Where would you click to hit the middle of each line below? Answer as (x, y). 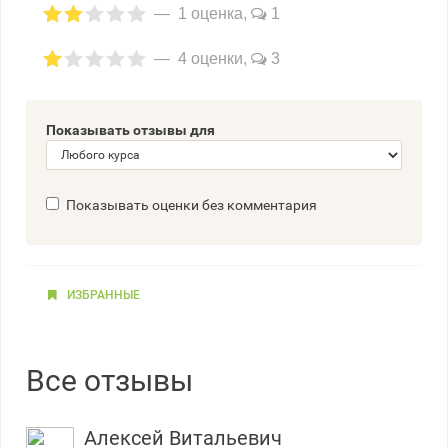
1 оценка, (212, 13)
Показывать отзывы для (130, 130)
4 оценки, (212, 58)
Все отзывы (109, 380)
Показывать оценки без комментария (191, 205)
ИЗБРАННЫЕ (103, 295)
